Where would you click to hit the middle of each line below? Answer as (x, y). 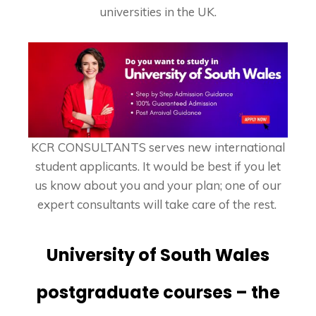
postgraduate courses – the (158, 292)
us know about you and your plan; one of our (158, 185)
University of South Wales (158, 255)
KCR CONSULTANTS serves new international (158, 147)
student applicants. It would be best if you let (158, 166)
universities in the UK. (158, 12)
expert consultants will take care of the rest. (158, 204)
